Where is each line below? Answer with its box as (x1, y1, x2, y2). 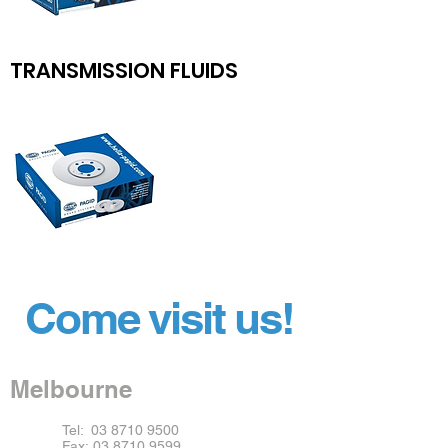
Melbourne (10, 375, 132, 403)
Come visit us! (25, 292, 294, 344)
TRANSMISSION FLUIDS (10, 56, 238, 85)
